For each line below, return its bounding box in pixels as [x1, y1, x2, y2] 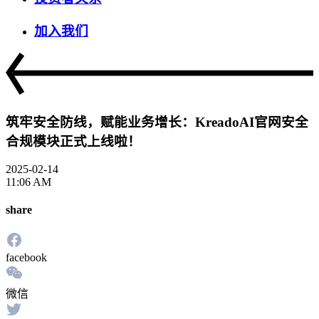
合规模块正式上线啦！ [6, 134, 141, 150]
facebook [6, 251, 47, 264]
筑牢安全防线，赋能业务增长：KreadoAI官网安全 [6, 115, 308, 130]
